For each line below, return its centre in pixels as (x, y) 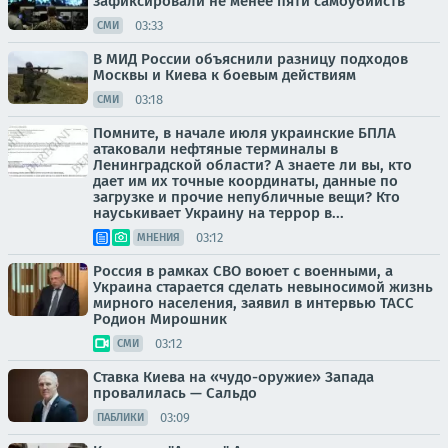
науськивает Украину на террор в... (218, 213)
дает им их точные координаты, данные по (245, 181)
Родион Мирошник (160, 319)
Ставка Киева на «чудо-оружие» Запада (233, 377)
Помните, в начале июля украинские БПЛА (244, 133)
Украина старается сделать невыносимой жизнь (263, 287)
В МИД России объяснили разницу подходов (250, 59)
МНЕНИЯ (158, 238)
